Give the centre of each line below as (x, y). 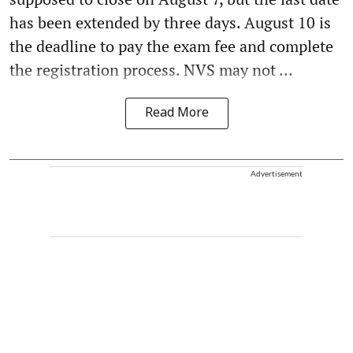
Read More (176, 113)
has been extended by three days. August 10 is (170, 22)
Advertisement (277, 173)
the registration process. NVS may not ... (151, 69)
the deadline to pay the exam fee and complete (171, 46)
